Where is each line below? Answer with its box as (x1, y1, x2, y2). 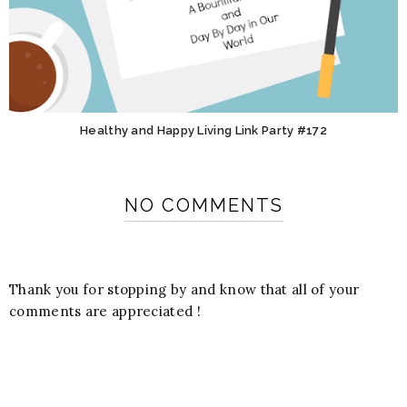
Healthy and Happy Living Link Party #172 (80, 124, 327, 138)
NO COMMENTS (124, 194, 283, 217)
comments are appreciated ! (9, 302, 201, 320)
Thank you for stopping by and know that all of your (9, 280, 360, 298)
